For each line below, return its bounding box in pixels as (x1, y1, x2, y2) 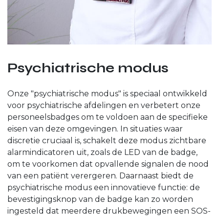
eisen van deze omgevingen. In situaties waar (7, 124, 183, 134)
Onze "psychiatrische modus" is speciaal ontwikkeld (7, 89, 207, 99)
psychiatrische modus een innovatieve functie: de (7, 183, 200, 193)
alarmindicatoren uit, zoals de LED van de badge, (7, 148, 197, 157)
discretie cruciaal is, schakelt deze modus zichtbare (7, 136, 206, 146)
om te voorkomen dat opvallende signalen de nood (7, 159, 209, 169)
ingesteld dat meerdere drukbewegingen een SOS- (7, 206, 211, 216)
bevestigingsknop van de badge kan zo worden (7, 195, 193, 204)
